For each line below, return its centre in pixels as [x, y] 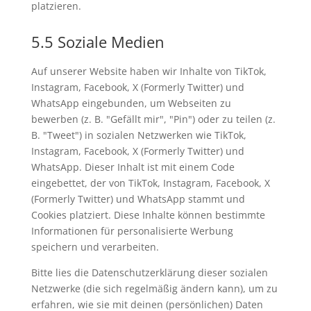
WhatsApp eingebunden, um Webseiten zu [131, 103]
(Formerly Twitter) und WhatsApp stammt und [138, 199]
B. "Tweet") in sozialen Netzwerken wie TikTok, [138, 135]
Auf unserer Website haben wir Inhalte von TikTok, [149, 71]
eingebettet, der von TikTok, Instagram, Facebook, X [150, 183]
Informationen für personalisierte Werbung [132, 230]
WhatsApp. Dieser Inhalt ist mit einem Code [133, 167]
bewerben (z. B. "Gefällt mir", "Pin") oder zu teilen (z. [153, 119]
